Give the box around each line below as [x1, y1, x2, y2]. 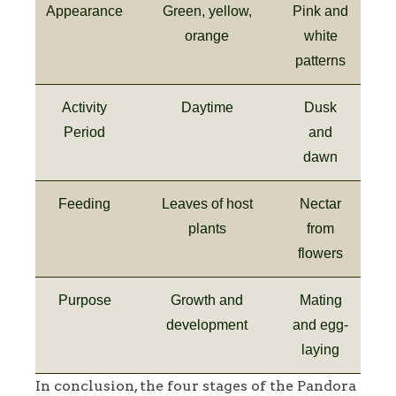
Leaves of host [161, 195, 253, 211]
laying [301, 341, 339, 357]
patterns [295, 52, 346, 68]
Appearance [46, 3, 123, 19]
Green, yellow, [162, 3, 252, 19]
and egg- [293, 316, 348, 332]
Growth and [171, 292, 243, 308]
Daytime [180, 99, 233, 115]
